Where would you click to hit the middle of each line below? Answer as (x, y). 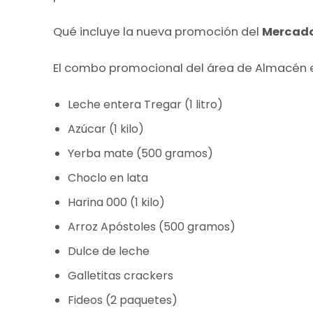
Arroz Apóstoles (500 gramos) (152, 227)
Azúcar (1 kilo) (106, 129)
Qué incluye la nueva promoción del (158, 32)
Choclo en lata (108, 178)
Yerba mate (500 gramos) (140, 154)
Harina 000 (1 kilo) (116, 203)
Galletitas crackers (121, 276)
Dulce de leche (109, 252)
